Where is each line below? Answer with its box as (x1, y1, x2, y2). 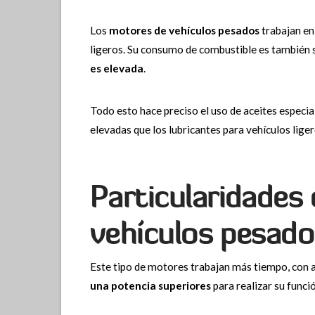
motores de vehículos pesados (108, 24, 259, 37)
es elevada (89, 62, 143, 75)
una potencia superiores (89, 279, 211, 292)
